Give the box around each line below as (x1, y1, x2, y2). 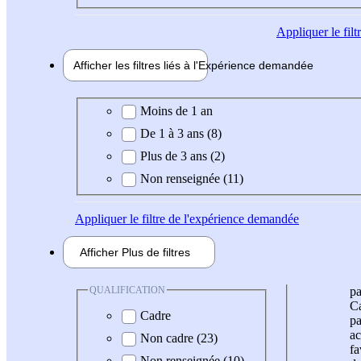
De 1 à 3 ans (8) (140, 126, 222, 140)
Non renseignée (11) (140, 171, 243, 185)
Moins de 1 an (140, 103, 213, 118)
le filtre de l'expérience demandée (127, 211, 299, 226)
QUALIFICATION (89, 284, 165, 296)
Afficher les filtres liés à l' (73, 59, 198, 73)
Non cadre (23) (140, 331, 218, 346)
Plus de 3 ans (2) (140, 148, 225, 163)
